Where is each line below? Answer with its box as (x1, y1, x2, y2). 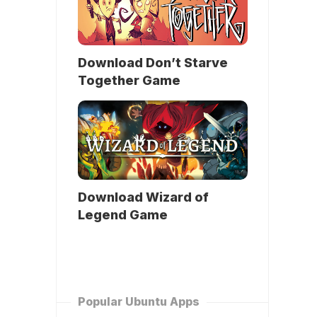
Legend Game (78, 207, 168, 223)
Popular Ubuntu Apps (78, 294, 200, 309)
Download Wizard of (78, 190, 209, 205)
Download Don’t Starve (78, 55, 228, 71)
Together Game (78, 73, 180, 88)
